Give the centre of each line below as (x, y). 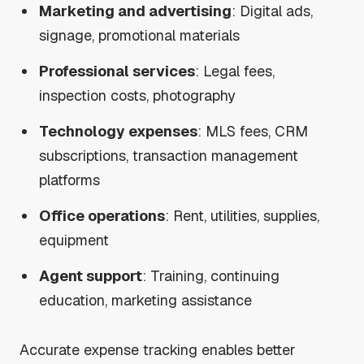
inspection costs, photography (138, 95)
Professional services (117, 71)
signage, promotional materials (140, 35)
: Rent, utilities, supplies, (243, 215)
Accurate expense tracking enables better (158, 349)
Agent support (91, 275)
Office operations (102, 215)
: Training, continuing (211, 275)
